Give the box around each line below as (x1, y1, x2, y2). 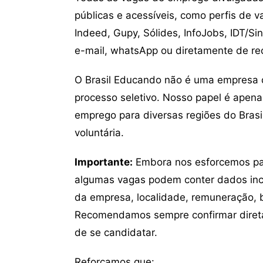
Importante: (75, 156, 133, 168)
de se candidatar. (75, 227, 157, 239)
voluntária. (75, 127, 124, 139)
